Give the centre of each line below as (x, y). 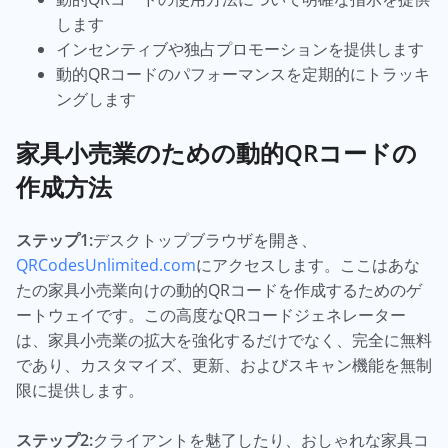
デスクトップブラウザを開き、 (205, 240)
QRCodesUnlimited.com (106, 265)
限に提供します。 (80, 390)
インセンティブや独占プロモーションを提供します (240, 49)
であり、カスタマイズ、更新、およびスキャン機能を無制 (224, 365)
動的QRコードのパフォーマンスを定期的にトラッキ (243, 74)
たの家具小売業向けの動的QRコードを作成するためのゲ (219, 290)
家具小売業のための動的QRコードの (216, 152)
